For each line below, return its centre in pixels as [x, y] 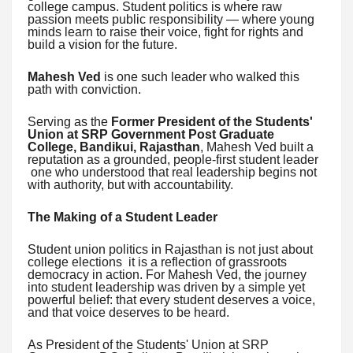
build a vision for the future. [102, 45]
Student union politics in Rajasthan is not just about [170, 249]
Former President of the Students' [212, 122]
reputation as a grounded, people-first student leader [173, 160]
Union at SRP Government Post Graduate [151, 134]
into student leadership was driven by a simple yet [166, 287]
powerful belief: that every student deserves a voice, [171, 300]
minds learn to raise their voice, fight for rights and [165, 32]
